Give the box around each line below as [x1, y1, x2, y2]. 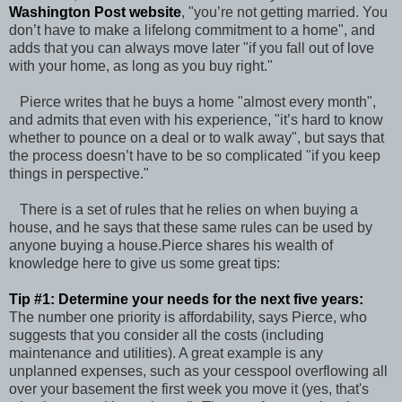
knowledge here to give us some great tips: [9, 256, 280, 272]
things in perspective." [9, 166, 149, 182]
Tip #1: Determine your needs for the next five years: [9, 292, 363, 308]
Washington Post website [9, 4, 181, 21]
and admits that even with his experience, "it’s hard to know [9, 112, 383, 128]
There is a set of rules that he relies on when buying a [9, 202, 358, 218]
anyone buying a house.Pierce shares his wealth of [9, 238, 333, 254]
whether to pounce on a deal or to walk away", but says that [9, 130, 384, 146]
